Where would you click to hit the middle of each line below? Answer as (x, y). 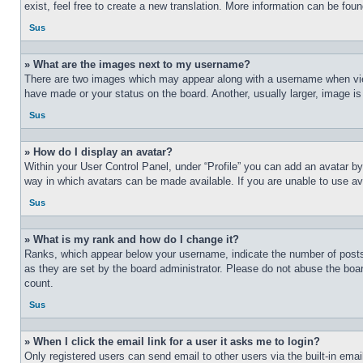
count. (39, 283)
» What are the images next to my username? (137, 64)
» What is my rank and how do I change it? (132, 239)
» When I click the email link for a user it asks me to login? (172, 342)
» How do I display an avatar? (98, 152)
